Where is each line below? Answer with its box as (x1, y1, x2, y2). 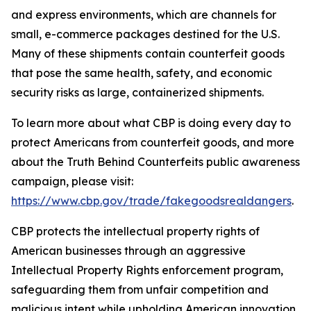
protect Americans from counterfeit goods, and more (11, 135, 294, 149)
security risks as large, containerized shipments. (11, 85, 264, 99)
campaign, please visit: (11, 174, 133, 188)
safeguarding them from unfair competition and (11, 283, 269, 296)
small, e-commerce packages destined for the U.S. (11, 27, 280, 41)
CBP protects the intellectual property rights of (11, 224, 260, 238)
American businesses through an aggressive (11, 244, 246, 258)
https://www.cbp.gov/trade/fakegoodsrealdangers (11, 194, 292, 208)
